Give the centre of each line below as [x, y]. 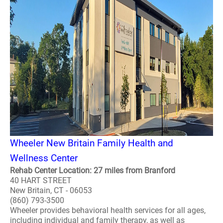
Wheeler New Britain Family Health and [92, 143]
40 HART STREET [41, 180]
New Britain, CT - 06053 [51, 190]
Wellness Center [44, 158]
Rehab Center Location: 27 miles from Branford [93, 170]
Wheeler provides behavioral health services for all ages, [108, 210]
